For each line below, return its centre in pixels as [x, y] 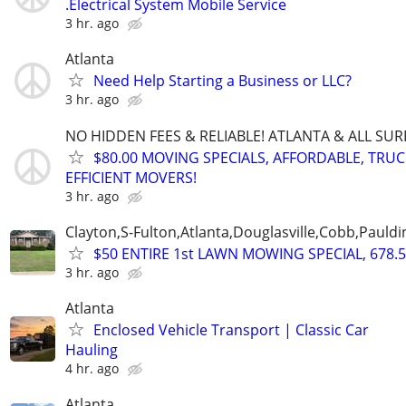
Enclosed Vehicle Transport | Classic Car [231, 329]
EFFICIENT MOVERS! [131, 177]
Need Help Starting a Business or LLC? [222, 81]
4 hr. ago [92, 368]
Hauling [92, 349]
